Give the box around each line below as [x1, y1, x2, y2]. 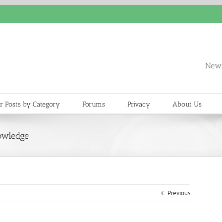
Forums [82, 100, 105, 109]
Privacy [127, 100, 150, 109]
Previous [167, 189, 190, 197]
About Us [172, 100, 202, 109]
